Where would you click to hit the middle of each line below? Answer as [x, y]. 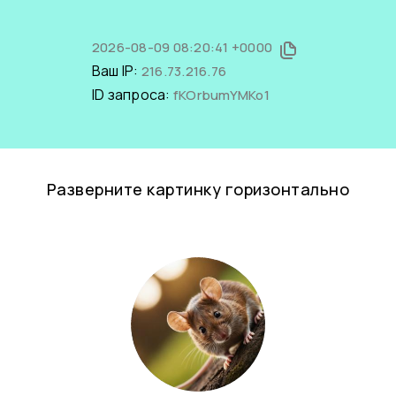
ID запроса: [132, 95]
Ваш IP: [116, 71]
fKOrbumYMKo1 [221, 95]
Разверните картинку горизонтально [198, 189]
